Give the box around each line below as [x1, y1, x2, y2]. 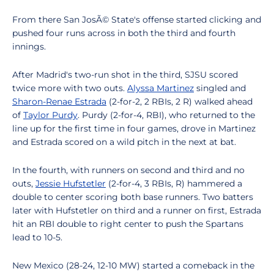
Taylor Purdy [23, 109, 78, 120]
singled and [194, 83, 246, 94]
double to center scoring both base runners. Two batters [12, 191, 253, 202]
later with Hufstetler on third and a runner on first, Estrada [12, 205, 261, 216]
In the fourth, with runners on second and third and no [12, 165, 245, 176]
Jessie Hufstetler [35, 178, 106, 189]
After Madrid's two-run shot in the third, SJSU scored [12, 69, 238, 80]
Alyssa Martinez [127, 83, 194, 94]
